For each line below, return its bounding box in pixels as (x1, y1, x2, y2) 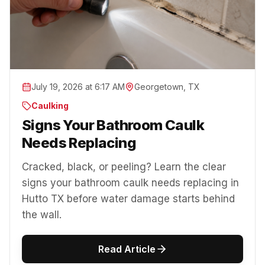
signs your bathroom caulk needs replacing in (22, 177, 239, 189)
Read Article (98, 243, 156, 256)
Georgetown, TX (134, 82, 200, 92)
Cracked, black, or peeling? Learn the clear (22, 161, 226, 173)
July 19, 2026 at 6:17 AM (31, 82, 125, 92)
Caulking (31, 101, 69, 111)
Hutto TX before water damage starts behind (22, 193, 235, 205)
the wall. (22, 209, 62, 221)
